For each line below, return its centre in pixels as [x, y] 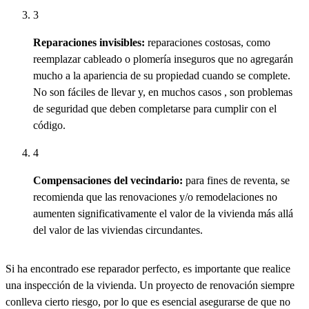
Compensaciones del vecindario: [108, 180]
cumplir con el [246, 108]
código [48, 125]
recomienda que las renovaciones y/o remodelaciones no [155, 197]
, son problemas [257, 92]
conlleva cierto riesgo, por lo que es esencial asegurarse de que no [148, 301]
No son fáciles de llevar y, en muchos [116, 92]
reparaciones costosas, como [208, 42]
